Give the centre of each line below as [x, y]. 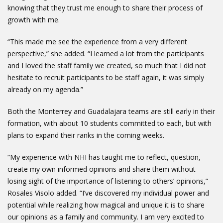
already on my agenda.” [46, 90]
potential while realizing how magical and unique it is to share [106, 205]
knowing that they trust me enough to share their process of [105, 8]
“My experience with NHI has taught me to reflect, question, [104, 157]
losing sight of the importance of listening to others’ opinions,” [108, 181]
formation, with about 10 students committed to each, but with [110, 123]
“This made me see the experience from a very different [97, 42]
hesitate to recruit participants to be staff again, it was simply [106, 78]
